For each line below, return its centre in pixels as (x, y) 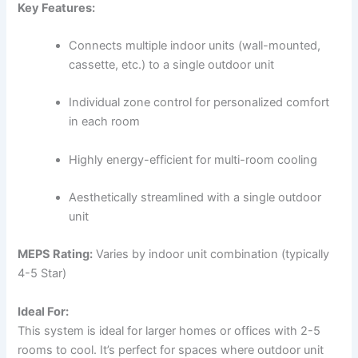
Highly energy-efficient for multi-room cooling (193, 159)
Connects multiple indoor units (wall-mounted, (195, 45)
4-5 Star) (42, 274)
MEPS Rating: (56, 255)
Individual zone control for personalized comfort (199, 103)
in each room (105, 122)
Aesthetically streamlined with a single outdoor (195, 197)
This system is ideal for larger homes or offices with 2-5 (169, 330)
